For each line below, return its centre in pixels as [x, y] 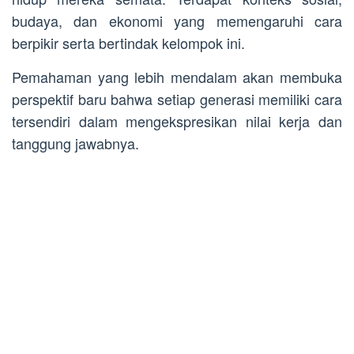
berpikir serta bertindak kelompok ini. [128, 43]
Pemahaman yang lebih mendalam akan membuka [177, 77]
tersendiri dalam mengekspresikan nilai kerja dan [177, 121]
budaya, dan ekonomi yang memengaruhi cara [177, 21]
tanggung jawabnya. [75, 143]
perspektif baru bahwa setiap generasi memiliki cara [177, 99]
